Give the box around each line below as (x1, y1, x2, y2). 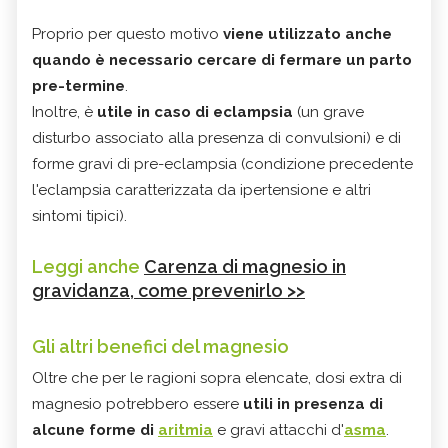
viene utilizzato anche (223, 24, 392, 43)
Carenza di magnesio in (144, 255, 346, 277)
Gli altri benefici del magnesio (32, 335, 289, 357)
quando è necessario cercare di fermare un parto (32, 50, 412, 69)
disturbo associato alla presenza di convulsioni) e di (32, 128, 401, 147)
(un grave (293, 102, 364, 121)
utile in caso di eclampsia (97, 102, 293, 121)
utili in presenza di (243, 394, 383, 413)
